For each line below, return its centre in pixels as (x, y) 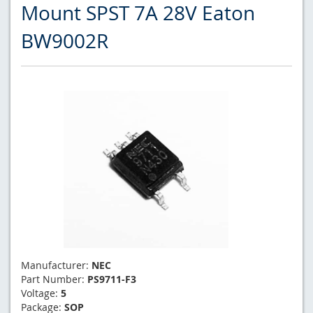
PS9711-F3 (112, 279)
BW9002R (65, 41)
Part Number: (54, 279)
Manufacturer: (56, 265)
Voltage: (41, 293)
